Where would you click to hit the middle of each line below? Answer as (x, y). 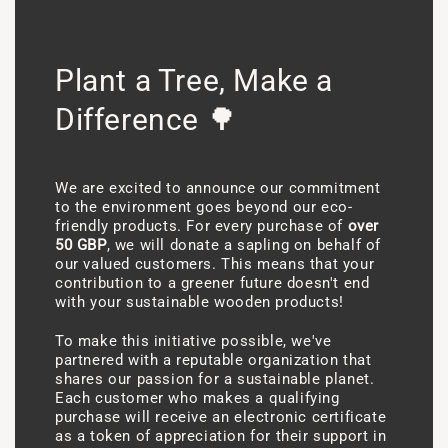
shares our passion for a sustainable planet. (215, 379)
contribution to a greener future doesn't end (212, 283)
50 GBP (81, 245)
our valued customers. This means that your (215, 264)
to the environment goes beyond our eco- (204, 207)
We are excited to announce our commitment (218, 188)
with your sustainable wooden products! (199, 302)
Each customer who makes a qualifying (197, 398)
